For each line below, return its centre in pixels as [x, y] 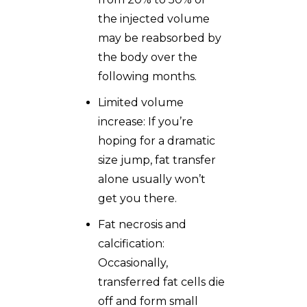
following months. [147, 76]
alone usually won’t [152, 179]
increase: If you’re [146, 121]
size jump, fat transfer [157, 160]
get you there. [137, 198]
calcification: [131, 243]
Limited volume [141, 102]
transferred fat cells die [161, 282]
